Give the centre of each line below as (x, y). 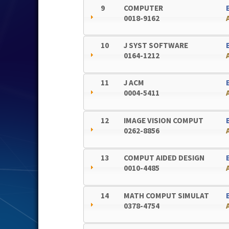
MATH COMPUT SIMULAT (167, 195)
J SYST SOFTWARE (156, 45)
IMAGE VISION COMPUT (164, 120)
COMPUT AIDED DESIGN (164, 158)
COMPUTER (144, 8)
